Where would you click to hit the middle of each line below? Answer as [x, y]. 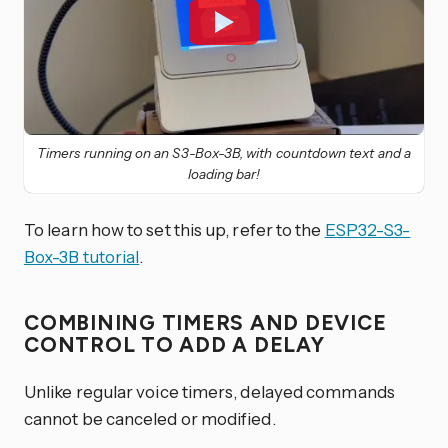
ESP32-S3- [367, 229]
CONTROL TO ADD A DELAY [177, 344]
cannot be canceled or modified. [150, 419]
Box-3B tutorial [82, 256]
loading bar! [224, 173]
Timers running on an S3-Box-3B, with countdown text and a [224, 152]
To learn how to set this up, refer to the [174, 229]
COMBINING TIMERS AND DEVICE [205, 322]
